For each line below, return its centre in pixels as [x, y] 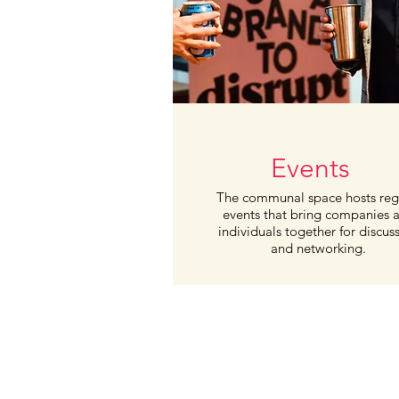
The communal [262, 197]
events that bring [273, 214]
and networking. [318, 248]
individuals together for [289, 231]
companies [358, 214]
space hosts [343, 197]
